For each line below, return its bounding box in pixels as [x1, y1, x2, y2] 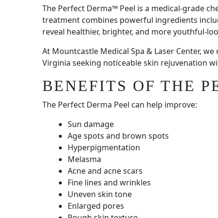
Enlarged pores [68, 200, 124, 212]
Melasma [68, 154, 101, 165]
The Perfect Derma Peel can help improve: [42, 99, 197, 110]
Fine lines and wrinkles [68, 177, 151, 188]
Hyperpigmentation [68, 142, 140, 153]
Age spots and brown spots [68, 130, 169, 142]
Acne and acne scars [68, 165, 143, 177]
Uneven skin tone [68, 189, 132, 200]
